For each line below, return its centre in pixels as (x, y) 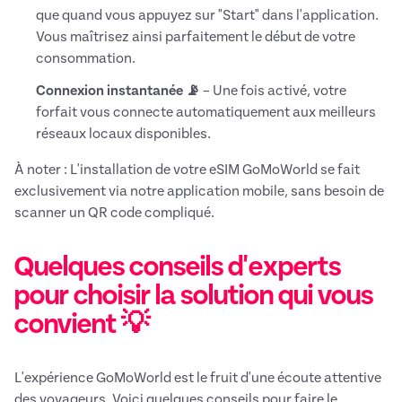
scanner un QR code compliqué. (114, 213)
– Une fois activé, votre (273, 91)
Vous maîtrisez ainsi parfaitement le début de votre (196, 37)
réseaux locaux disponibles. (123, 134)
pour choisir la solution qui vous (194, 296)
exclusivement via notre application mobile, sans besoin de (199, 192)
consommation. (86, 59)
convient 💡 (82, 324)
